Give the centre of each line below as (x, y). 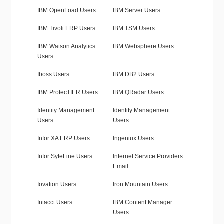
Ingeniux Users (133, 139)
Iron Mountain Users (140, 185)
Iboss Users (53, 75)
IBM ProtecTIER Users (67, 93)
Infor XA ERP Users (63, 139)
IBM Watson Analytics (66, 47)
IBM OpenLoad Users (66, 11)
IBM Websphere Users (143, 47)
